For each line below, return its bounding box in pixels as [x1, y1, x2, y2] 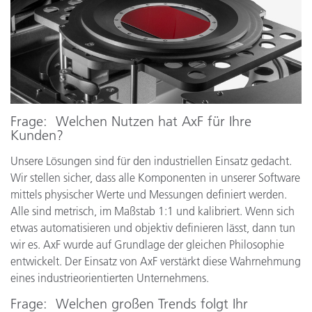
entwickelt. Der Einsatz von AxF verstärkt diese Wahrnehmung [10, 254, 301, 268]
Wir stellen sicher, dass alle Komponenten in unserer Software [10, 171, 300, 185]
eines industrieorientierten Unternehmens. [10, 271, 209, 285]
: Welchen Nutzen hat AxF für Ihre [43, 113, 251, 130]
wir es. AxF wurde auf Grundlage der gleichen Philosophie [10, 237, 284, 251]
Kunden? [10, 127, 63, 143]
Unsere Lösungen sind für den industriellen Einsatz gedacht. [10, 154, 292, 168]
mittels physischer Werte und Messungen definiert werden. [10, 187, 287, 201]
